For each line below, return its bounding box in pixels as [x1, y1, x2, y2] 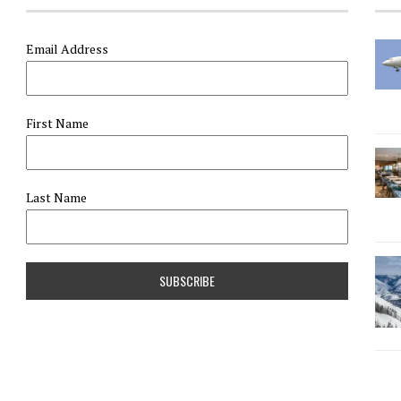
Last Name [26, 189, 87, 206]
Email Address [26, 40, 108, 57]
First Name [26, 115, 89, 132]
